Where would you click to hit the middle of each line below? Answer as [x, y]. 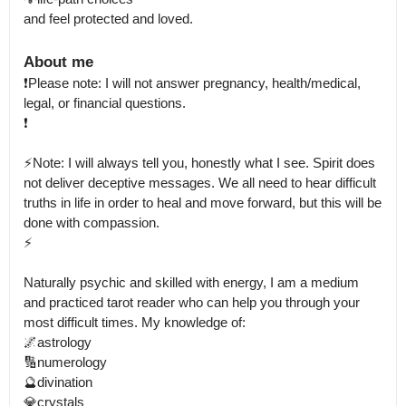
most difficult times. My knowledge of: [136, 322]
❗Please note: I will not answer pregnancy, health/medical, [192, 83]
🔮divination [58, 382]
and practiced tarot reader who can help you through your [192, 302]
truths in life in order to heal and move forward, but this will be [203, 203]
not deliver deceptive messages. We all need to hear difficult [200, 183]
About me [58, 62]
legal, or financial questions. [105, 103]
